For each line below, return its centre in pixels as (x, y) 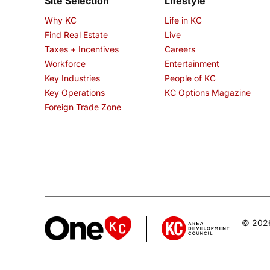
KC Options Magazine (208, 93)
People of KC (190, 78)
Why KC (61, 20)
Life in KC (184, 20)
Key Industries (72, 78)
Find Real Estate (76, 35)
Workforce (65, 64)
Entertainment (192, 64)
